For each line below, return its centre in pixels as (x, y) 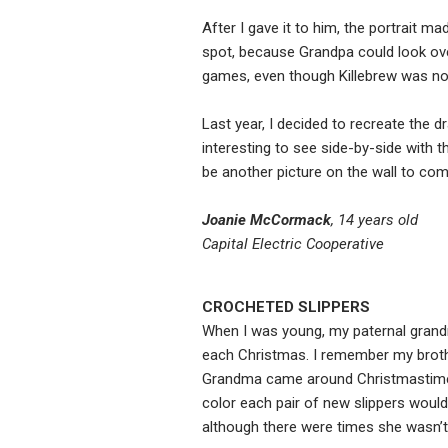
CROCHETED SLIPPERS (286, 307)
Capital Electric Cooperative (293, 244)
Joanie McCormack (266, 220)
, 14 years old (374, 220)
